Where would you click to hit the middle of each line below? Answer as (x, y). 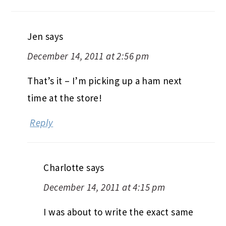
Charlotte (64, 167)
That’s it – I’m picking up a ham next (105, 80)
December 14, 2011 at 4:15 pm (104, 187)
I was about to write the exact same (119, 212)
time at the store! (65, 98)
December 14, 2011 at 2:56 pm (88, 56)
